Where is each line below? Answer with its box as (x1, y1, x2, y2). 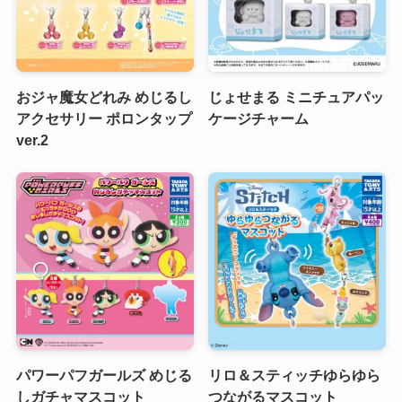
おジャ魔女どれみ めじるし (15, 88, 192, 105)
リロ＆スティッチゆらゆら (208, 367, 381, 384)
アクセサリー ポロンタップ (15, 109, 192, 127)
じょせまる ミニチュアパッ (208, 88, 385, 105)
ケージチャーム (208, 109, 310, 127)
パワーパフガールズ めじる (15, 367, 192, 384)
